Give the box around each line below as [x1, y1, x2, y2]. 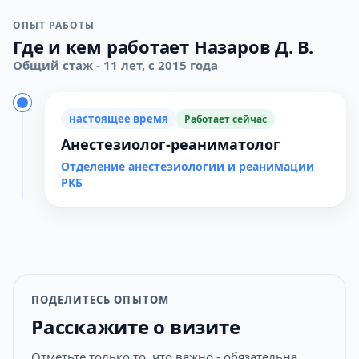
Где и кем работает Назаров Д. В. [13, 34, 313, 58]
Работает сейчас [184, 111, 267, 126]
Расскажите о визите [31, 313, 240, 340]
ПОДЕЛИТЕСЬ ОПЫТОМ [31, 292, 169, 307]
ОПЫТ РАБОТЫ [13, 18, 95, 32]
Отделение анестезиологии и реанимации [61, 159, 314, 174]
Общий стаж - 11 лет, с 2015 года [13, 57, 218, 73]
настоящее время [69, 111, 168, 126]
